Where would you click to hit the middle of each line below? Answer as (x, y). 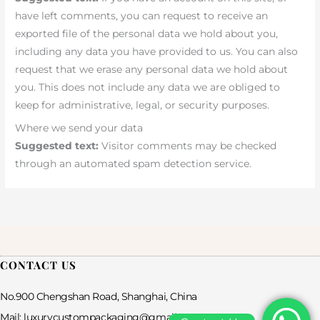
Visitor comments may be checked (189, 146)
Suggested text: (59, 146)
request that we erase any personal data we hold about (152, 70)
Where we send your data (79, 128)
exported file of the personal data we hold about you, (147, 34)
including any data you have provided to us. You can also (157, 52)
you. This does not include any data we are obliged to (148, 87)
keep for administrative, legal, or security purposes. (142, 105)
